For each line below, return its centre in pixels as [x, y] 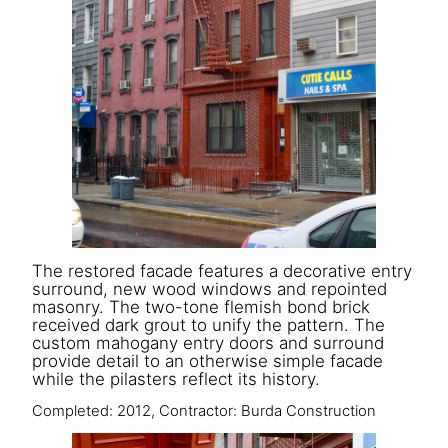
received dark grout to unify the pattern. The [208, 325]
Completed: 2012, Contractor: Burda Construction [204, 410]
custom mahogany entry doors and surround [208, 343]
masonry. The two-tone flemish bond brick [201, 307]
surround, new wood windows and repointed [209, 289]
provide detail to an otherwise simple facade [207, 361]
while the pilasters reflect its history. [176, 379]
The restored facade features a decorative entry [222, 271]
